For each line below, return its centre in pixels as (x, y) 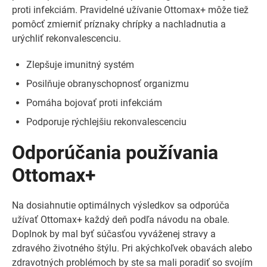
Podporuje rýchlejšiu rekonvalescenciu (106, 122)
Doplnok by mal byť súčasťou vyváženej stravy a (114, 234)
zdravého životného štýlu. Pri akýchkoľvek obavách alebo (132, 248)
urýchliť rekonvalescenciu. (66, 38)
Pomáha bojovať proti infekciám (94, 103)
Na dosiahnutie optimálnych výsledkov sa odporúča (121, 205)
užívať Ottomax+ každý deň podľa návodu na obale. (121, 220)
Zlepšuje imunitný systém (80, 65)
